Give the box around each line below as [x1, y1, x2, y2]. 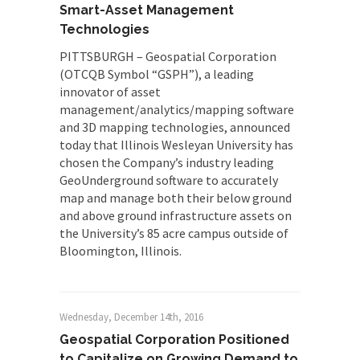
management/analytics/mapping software [59, 101, 294, 117]
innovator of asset [59, 84, 161, 100]
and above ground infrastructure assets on [59, 207, 292, 223]
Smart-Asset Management [59, 2, 234, 18]
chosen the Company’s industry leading [59, 154, 274, 170]
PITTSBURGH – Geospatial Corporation [59, 48, 276, 64]
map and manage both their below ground [59, 190, 292, 206]
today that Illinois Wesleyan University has [59, 137, 293, 153]
